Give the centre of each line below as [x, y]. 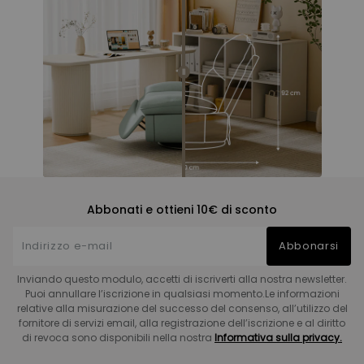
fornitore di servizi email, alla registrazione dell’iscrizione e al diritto [182, 323]
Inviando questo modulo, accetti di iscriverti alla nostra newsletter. [182, 279]
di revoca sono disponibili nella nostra [118, 337]
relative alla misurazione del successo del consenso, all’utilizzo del [182, 308]
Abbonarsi [309, 245]
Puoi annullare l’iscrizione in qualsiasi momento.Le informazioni [182, 293]
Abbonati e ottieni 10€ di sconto [182, 209]
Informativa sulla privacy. [278, 337]
